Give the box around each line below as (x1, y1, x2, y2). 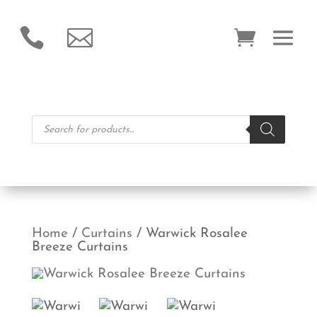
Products (30, 115, 83, 128)
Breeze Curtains (31, 241, 128, 254)
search (30, 128, 71, 142)
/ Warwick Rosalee (132, 227, 248, 241)
